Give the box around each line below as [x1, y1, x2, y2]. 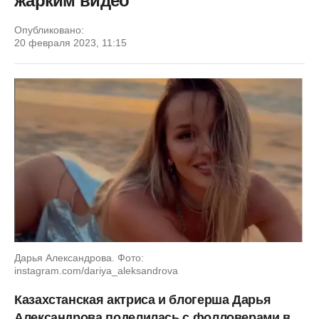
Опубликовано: [14, 24, 84, 36]
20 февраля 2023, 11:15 [14, 37, 127, 48]
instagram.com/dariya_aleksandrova [14, 264, 178, 276]
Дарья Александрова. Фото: [14, 251, 144, 263]
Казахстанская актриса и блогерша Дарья [14, 292, 271, 307]
